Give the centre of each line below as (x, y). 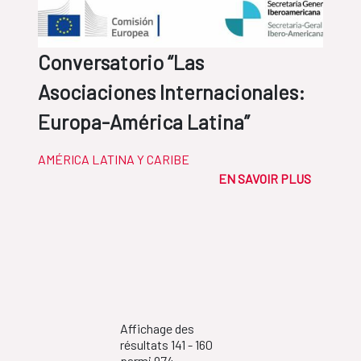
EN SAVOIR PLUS (265, 179)
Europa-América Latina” (144, 122)
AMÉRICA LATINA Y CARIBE (114, 160)
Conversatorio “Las (121, 62)
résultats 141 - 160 (166, 345)
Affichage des (157, 329)
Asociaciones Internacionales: (172, 92)
